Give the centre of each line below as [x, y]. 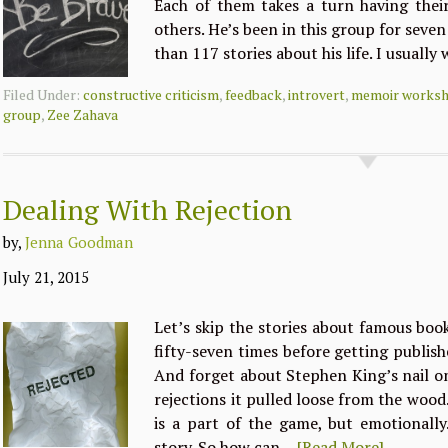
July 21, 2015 [46, 277]
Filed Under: [43, 94]
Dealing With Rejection [148, 209]
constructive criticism [151, 94]
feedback [254, 94]
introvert [317, 94]
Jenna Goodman [79, 242]
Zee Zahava [83, 114]
